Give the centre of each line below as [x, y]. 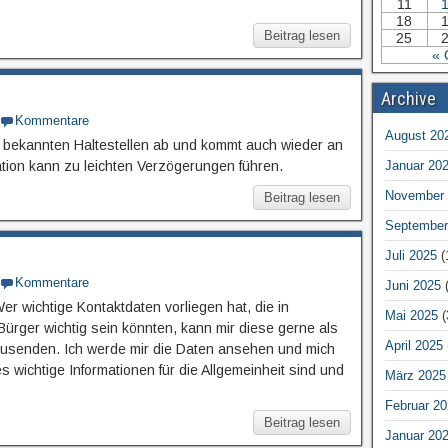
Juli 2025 [410, 255]
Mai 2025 [411, 315]
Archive [408, 98]
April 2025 [413, 345]
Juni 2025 [412, 285]
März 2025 [415, 375]
